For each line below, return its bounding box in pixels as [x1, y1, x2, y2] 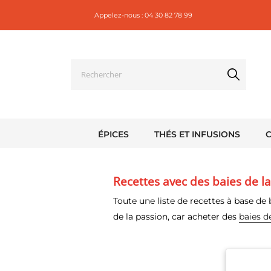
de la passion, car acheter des [113, 211, 239, 222]
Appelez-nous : [94, 10, 145, 19]
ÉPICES [98, 129, 129, 140]
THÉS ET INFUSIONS [154, 129, 240, 140]
